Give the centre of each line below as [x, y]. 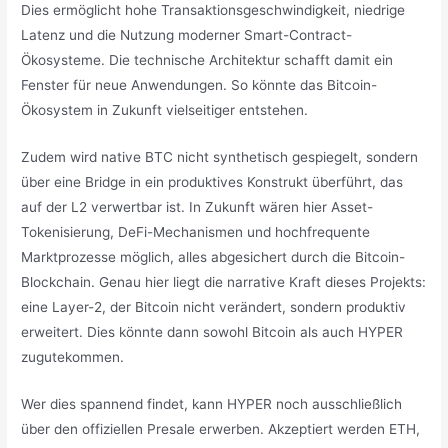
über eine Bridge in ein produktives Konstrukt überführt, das [212, 182]
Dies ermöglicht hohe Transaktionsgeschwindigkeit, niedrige [213, 10]
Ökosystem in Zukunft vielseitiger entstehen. [167, 110]
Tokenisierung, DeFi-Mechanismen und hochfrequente [196, 232]
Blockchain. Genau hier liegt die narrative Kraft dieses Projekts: [224, 282]
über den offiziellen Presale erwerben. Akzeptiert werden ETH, [221, 429]
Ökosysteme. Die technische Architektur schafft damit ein [207, 60]
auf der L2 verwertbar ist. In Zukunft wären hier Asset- [197, 207]
